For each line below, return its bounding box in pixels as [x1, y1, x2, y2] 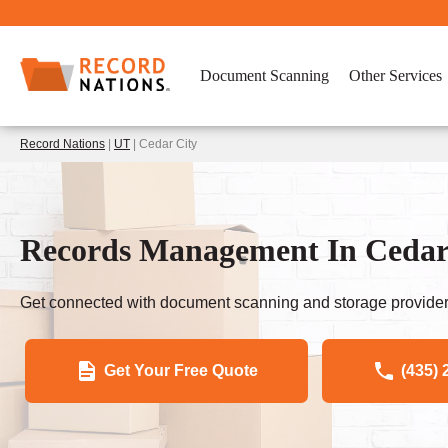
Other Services [349, 67, 442, 84]
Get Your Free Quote [104, 361, 258, 379]
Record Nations [20, 137, 105, 151]
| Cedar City [130, 137, 197, 151]
